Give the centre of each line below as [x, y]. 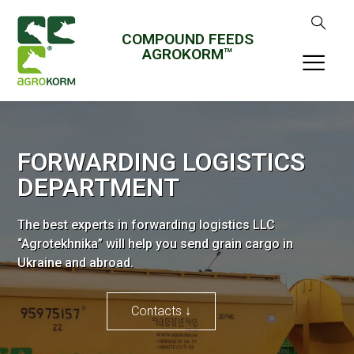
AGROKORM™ [187, 54]
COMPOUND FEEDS [187, 39]
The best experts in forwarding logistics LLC [147, 224]
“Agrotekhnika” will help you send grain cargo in [156, 243]
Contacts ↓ [161, 311]
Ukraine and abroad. [76, 262]
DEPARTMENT [99, 187]
